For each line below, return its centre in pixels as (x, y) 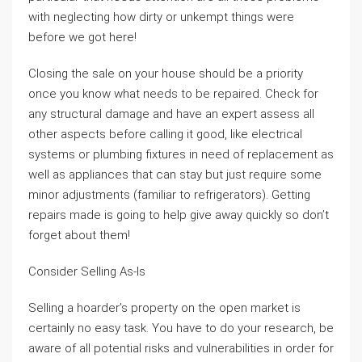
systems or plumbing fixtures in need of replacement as (181, 154)
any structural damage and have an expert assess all (171, 114)
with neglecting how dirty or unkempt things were (161, 17)
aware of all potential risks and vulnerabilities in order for (181, 348)
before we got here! (82, 37)
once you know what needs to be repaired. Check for (173, 94)
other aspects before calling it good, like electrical (165, 134)
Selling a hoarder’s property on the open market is (164, 308)
